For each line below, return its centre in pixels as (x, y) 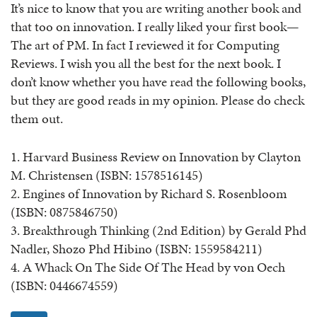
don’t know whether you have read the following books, (158, 81)
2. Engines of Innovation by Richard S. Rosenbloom (149, 194)
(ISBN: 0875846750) (64, 212)
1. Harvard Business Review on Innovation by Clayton (156, 157)
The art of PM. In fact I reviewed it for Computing (145, 45)
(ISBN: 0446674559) (64, 286)
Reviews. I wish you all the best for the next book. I (146, 63)
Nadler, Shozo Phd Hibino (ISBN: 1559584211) (137, 249)
